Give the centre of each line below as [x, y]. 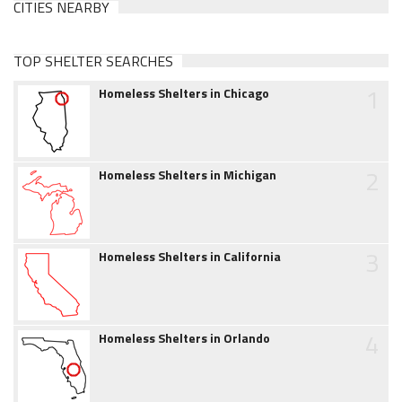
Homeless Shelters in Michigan [188, 175]
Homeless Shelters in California [190, 257]
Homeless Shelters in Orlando [184, 338]
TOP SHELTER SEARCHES [93, 61]
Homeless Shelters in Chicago [184, 93]
